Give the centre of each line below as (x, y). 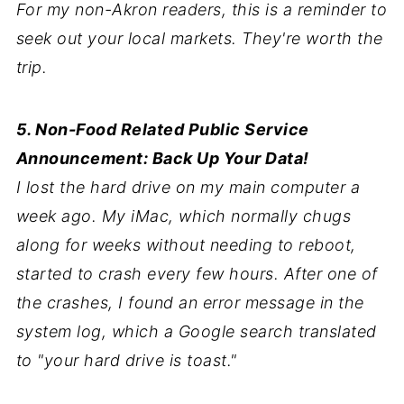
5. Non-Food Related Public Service (162, 129)
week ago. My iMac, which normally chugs (184, 216)
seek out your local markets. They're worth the (199, 38)
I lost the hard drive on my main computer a (188, 187)
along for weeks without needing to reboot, (186, 244)
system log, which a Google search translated (196, 331)
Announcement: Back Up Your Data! (162, 158)
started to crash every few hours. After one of (197, 273)
